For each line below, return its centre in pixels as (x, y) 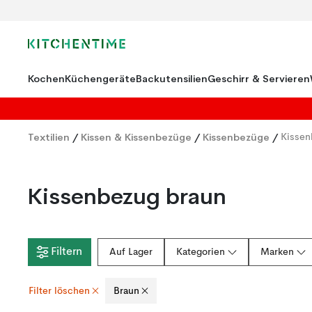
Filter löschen (59, 291)
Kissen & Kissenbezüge (136, 137)
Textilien (49, 137)
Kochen (46, 79)
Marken (277, 252)
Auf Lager (131, 252)
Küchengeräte (100, 79)
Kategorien (201, 252)
